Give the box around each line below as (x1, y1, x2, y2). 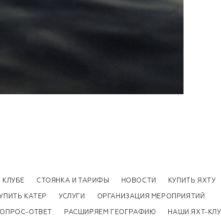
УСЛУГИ (59, 193, 85, 200)
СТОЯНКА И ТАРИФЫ (37, 177, 110, 184)
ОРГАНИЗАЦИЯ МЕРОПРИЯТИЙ (97, 193, 205, 200)
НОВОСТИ (121, 177, 156, 184)
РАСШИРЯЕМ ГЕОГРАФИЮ (64, 209, 156, 216)
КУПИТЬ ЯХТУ (168, 177, 216, 184)
